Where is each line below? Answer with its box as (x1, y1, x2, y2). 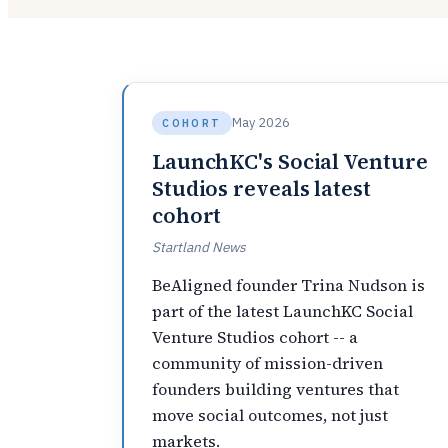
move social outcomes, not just (152, 403, 388, 426)
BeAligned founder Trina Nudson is (152, 273, 425, 296)
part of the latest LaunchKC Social (152, 299, 413, 322)
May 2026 (231, 114, 290, 132)
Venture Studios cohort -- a (152, 325, 358, 348)
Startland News (152, 238, 246, 257)
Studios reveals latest (152, 174, 371, 204)
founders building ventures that (152, 377, 399, 400)
